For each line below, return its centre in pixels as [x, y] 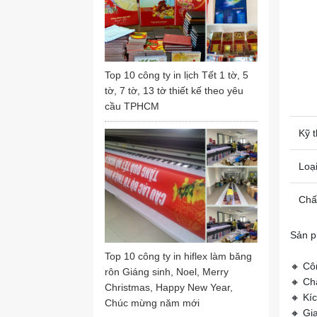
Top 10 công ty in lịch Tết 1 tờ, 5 [177, 75]
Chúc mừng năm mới [152, 303]
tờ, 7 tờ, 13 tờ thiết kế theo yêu [174, 90]
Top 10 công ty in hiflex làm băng [178, 257]
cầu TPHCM [132, 106]
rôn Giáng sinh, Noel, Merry [167, 272]
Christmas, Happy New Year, [169, 288]
